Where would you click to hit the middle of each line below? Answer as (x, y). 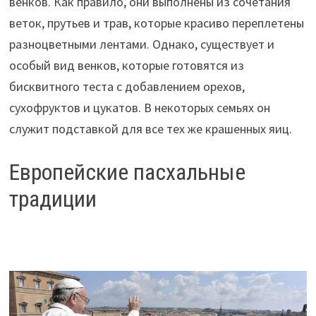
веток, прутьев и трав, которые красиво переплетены (156, 23)
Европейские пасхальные (127, 172)
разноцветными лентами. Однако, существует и (141, 44)
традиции (53, 199)
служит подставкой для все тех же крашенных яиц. (150, 128)
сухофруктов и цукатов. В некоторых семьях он (139, 107)
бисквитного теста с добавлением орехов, (127, 86)
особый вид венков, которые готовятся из (126, 65)
